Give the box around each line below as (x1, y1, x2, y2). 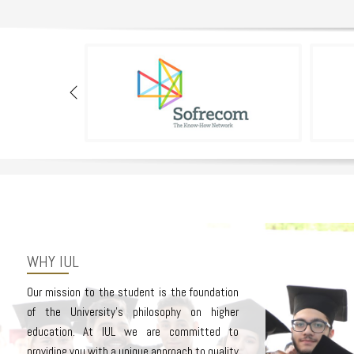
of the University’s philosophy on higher (26, 303, 239, 319)
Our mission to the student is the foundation (26, 284, 239, 299)
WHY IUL (26, 250, 79, 272)
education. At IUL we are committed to (26, 323, 239, 339)
